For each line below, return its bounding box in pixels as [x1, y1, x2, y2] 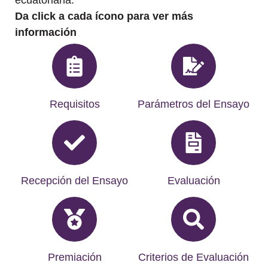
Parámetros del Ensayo [138, 98, 249, 110]
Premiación [47, 251, 102, 263]
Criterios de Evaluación [138, 251, 249, 263]
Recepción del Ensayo [21, 174, 128, 187]
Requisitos [49, 98, 100, 110]
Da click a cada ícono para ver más [15, 10, 193, 23]
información [15, 26, 77, 39]
